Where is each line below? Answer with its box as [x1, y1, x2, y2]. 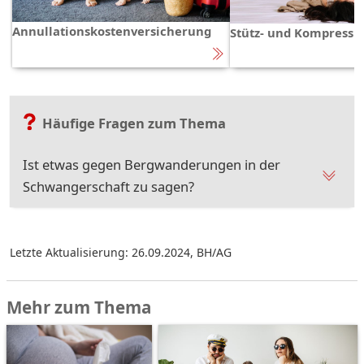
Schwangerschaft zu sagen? [23, 176, 194, 196]
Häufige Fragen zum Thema [42, 113, 226, 132]
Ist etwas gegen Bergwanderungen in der [23, 154, 280, 174]
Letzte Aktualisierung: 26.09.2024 [10, 244, 190, 260]
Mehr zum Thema [6, 295, 151, 318]
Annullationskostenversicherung [11, 22, 211, 39]
